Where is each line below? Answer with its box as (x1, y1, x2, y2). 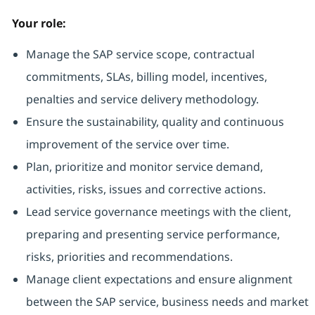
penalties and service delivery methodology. (25, 91, 259, 108)
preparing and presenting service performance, (25, 226, 280, 243)
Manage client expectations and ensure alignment (25, 271, 292, 288)
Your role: (11, 15, 66, 32)
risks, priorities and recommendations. (25, 249, 236, 265)
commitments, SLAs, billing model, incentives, (25, 69, 267, 85)
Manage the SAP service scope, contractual (25, 46, 255, 63)
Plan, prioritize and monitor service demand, (25, 159, 263, 175)
